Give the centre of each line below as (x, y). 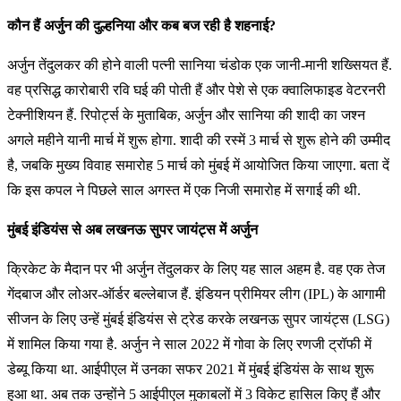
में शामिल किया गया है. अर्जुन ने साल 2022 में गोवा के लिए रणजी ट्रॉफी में (189, 344)
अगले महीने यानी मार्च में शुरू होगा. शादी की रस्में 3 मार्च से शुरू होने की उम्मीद (199, 140)
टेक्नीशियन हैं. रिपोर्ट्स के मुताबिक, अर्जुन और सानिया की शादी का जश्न (186, 115)
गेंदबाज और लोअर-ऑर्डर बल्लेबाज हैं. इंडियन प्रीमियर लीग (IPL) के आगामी (196, 294)
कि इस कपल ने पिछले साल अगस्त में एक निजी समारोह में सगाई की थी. (184, 190)
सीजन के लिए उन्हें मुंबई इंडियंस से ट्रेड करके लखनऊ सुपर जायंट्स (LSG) (198, 319)
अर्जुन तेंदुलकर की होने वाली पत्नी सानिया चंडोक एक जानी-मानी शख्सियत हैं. (200, 65)
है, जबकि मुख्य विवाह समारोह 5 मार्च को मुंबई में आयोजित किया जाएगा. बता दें (198, 165)
